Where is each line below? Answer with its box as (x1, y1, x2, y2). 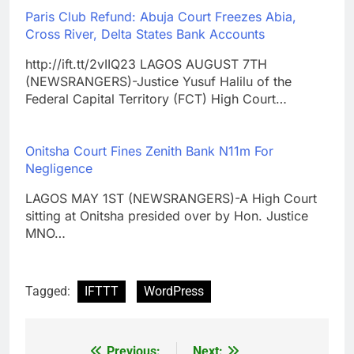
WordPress (144, 283, 204, 299)
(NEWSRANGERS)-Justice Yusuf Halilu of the (25, 73, 292, 89)
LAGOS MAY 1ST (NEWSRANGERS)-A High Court (25, 190, 317, 206)
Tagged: (25, 283, 73, 299)
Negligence (25, 160, 92, 176)
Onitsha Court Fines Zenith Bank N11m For (25, 142, 273, 159)
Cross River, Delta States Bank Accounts (25, 25, 265, 42)
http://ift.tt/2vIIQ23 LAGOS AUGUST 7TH (25, 55, 267, 72)
